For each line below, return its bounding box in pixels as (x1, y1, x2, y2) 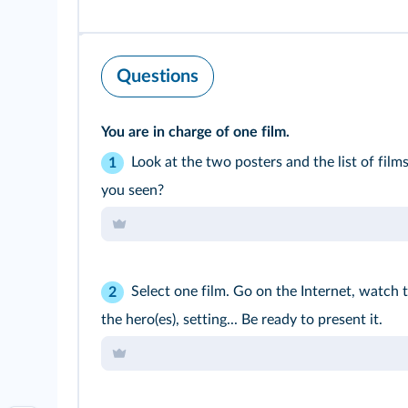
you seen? (101, 183, 164, 199)
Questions (117, 67, 199, 87)
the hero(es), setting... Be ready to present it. (101, 312, 382, 328)
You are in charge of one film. (101, 125, 290, 140)
